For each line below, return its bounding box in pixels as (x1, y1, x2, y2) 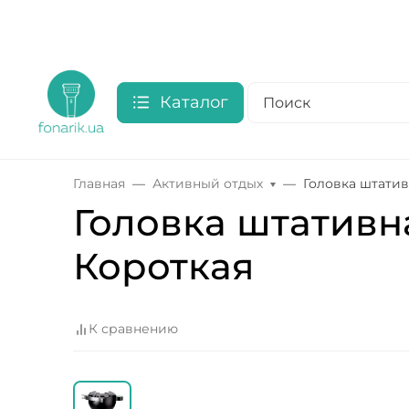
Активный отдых (152, 175, 263, 192)
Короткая (73, 244, 254, 288)
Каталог (160, 91, 228, 112)
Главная (73, 175, 125, 192)
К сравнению (89, 320, 178, 338)
